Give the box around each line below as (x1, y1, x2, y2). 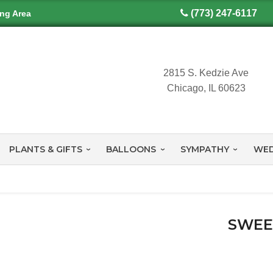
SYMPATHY (180, 144, 229, 155)
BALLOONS (106, 144, 157, 155)
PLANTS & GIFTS (9, 144, 82, 155)
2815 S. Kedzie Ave (163, 67, 249, 78)
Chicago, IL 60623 (166, 82, 246, 93)
